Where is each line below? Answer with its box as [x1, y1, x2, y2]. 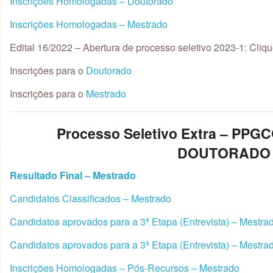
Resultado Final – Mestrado [10, 168, 136, 182]
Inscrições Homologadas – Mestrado [10, 17, 168, 31]
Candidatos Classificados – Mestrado [10, 191, 171, 205]
